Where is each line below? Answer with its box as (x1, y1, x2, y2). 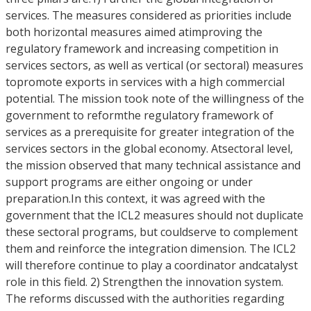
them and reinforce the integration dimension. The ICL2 (6, 241, 296, 256)
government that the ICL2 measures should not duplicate (6, 208, 303, 223)
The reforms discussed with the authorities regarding (6, 291, 285, 306)
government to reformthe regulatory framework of (6, 108, 274, 123)
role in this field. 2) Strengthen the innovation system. (6, 274, 283, 289)
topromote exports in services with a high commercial (6, 74, 285, 90)
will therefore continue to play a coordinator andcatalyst (6, 258, 298, 273)
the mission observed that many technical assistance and (6, 158, 301, 173)
